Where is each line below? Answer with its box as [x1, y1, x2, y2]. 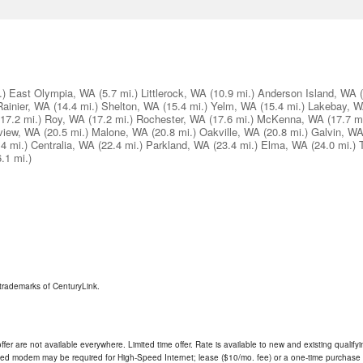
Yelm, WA [211, 98, 257, 114]
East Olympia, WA [9, 85, 96, 101]
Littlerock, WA [141, 85, 207, 101]
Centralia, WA [31, 137, 95, 153]
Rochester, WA [136, 111, 206, 127]
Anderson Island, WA [258, 85, 357, 101]
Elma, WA [261, 137, 308, 153]
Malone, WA [92, 124, 148, 140]
